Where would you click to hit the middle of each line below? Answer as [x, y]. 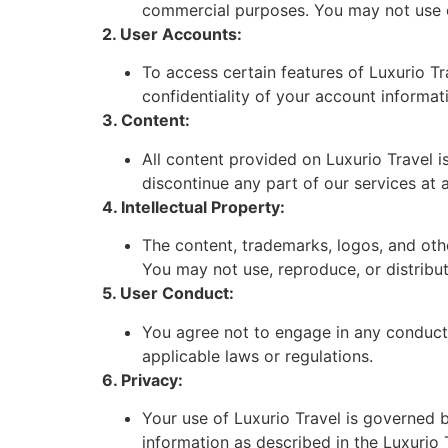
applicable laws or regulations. [257, 355]
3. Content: [146, 120]
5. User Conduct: [168, 293]
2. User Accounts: [172, 33]
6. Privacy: [142, 379]
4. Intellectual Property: [193, 206]
